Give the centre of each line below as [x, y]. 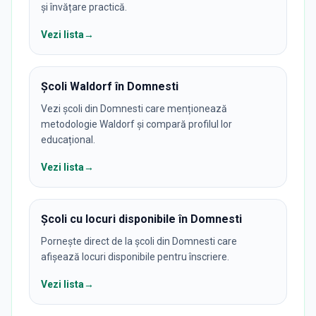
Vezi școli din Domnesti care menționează [134, 108]
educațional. [68, 139]
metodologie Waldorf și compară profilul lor [136, 124]
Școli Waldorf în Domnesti [110, 86]
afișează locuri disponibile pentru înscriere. [135, 256]
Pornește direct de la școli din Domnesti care [139, 241]
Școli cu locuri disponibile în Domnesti [141, 219]
